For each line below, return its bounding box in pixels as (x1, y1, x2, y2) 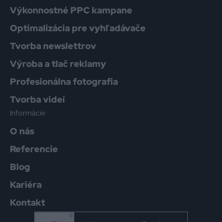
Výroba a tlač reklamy (10, 58, 106, 69)
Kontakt (10, 197, 45, 208)
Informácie (10, 108, 45, 118)
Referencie (10, 143, 58, 155)
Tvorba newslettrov (10, 40, 96, 52)
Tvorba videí (10, 94, 65, 105)
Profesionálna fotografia (10, 76, 118, 87)
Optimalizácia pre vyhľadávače (10, 22, 146, 34)
